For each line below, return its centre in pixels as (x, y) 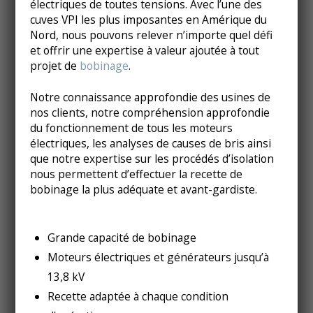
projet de (53, 66)
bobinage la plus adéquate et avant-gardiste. (143, 190)
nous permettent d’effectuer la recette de (136, 174)
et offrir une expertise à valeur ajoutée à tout (144, 51)
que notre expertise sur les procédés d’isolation (152, 159)
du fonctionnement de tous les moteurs (131, 128)
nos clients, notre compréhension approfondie (150, 113)
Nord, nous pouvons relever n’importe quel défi (151, 35)
